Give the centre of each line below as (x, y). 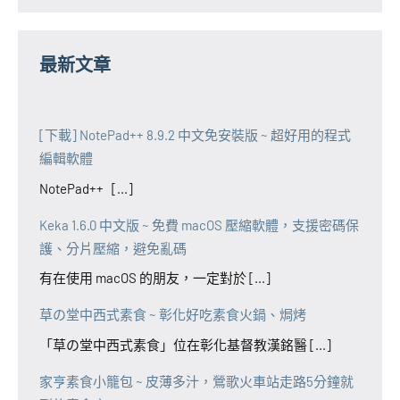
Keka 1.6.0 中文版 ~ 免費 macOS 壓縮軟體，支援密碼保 (199, 225)
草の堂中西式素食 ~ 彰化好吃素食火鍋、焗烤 (173, 315)
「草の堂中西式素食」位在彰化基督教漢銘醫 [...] (185, 344)
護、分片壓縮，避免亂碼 (113, 248)
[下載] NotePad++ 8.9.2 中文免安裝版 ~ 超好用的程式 (195, 135)
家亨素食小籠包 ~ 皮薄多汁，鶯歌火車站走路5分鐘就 (196, 381)
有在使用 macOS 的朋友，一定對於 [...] (155, 278)
